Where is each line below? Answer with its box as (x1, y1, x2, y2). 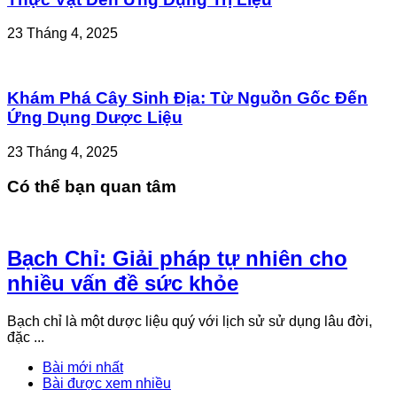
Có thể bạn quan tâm (7, 176, 176, 196)
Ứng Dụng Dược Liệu (7, 108, 183, 128)
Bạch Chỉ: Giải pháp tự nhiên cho (7, 246, 347, 271)
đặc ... (7, 330, 44, 346)
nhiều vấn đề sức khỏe (7, 271, 238, 296)
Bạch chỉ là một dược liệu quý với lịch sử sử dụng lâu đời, (7, 314, 372, 330)
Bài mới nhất (43, 360, 123, 376)
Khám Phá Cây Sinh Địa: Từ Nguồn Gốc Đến (7, 89, 368, 108)
